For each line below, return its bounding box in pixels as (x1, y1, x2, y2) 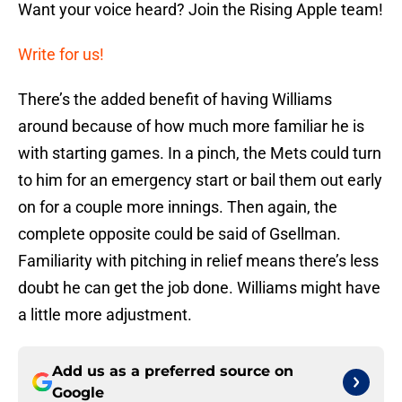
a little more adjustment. (18, 305, 192, 325)
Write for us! (18, 45, 104, 65)
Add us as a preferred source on (52, 363, 293, 380)
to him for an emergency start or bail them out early (18, 170, 382, 190)
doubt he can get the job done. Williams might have (18, 278, 380, 298)
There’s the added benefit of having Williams (18, 90, 332, 109)
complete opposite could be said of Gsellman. (18, 224, 341, 244)
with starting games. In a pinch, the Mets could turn (18, 144, 381, 163)
